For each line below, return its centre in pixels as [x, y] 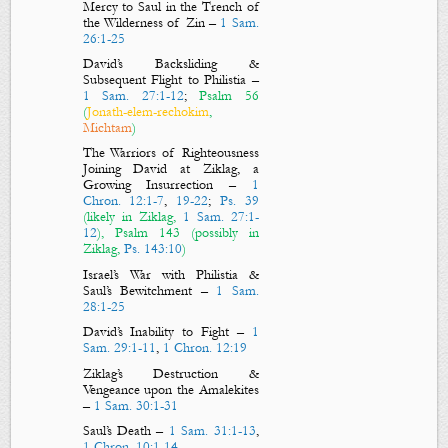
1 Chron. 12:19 [204, 348]
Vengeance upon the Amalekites [170, 389]
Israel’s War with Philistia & [170, 274]
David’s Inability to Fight [155, 332]
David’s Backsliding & [170, 64]
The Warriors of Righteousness [170, 153]
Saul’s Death [116, 430]
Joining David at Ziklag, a [170, 169]
